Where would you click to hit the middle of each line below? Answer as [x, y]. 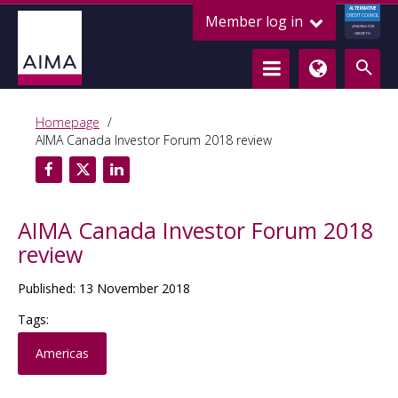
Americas [62, 353]
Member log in [256, 21]
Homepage [68, 122]
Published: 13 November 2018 [104, 288]
